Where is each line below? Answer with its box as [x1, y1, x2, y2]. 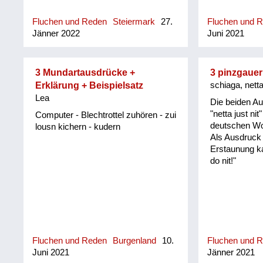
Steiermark [113, 17, 156, 27]
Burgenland [113, 236, 157, 246]
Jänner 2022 [32, 29, 80, 39]
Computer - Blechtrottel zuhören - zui [35, 110, 177, 120]
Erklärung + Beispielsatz [35, 80, 144, 91]
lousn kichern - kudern [35, 122, 121, 131]
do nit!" [210, 156, 236, 166]
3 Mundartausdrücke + [35, 68, 136, 78]
